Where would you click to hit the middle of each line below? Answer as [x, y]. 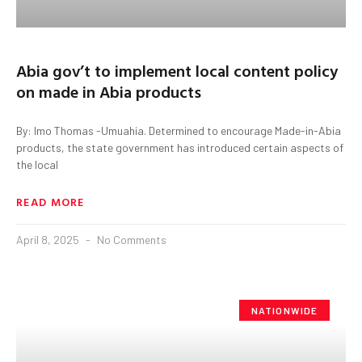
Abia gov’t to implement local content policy [177, 70]
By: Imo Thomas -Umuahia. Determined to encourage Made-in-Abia [179, 130]
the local [37, 164]
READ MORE [51, 201]
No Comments [130, 239]
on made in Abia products [109, 91]
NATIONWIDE [284, 310]
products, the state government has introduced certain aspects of [180, 147]
